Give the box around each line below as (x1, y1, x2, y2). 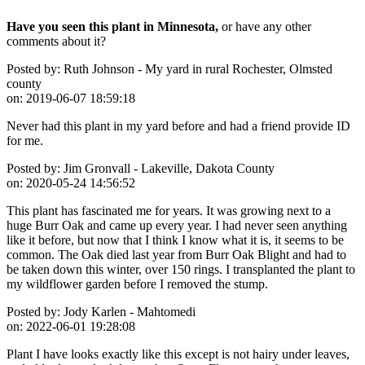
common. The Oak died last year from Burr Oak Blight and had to (7, 247, 346, 262)
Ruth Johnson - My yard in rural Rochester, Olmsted (60, 61, 332, 76)
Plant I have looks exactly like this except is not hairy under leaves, (7, 346, 350, 361)
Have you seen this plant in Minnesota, (7, 19, 218, 33)
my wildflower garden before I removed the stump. (7, 276, 268, 291)
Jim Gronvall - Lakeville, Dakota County (60, 161, 275, 175)
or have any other (218, 19, 311, 33)
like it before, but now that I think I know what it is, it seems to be (7, 232, 344, 247)
